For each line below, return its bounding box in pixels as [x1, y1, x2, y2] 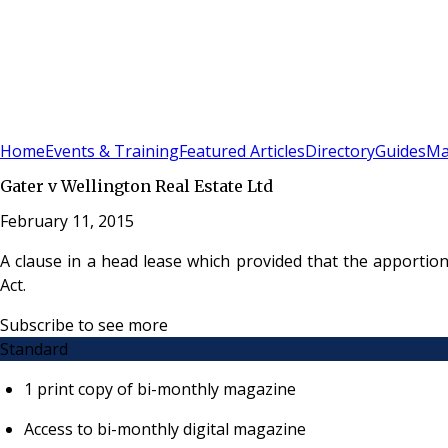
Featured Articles [179, 140, 305, 163]
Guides [375, 140, 426, 163]
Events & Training [45, 140, 179, 163]
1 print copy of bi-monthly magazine [24, 377, 296, 400]
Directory [305, 140, 375, 163]
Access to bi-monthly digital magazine [24, 417, 310, 440]
